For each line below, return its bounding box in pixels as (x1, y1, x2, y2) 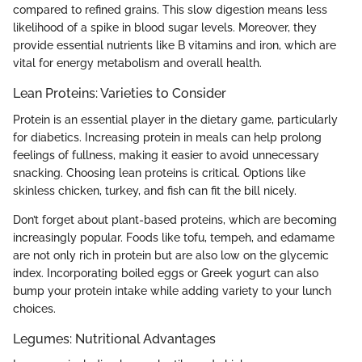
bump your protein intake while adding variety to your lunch (13, 284, 331, 297)
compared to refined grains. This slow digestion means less (13, 3, 327, 17)
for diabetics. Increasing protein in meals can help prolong (13, 130, 322, 144)
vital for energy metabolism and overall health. (13, 57, 262, 70)
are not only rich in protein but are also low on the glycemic (13, 248, 329, 262)
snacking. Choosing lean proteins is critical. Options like (13, 166, 305, 179)
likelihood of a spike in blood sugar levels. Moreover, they (13, 21, 317, 35)
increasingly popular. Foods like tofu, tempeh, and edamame (13, 230, 335, 244)
